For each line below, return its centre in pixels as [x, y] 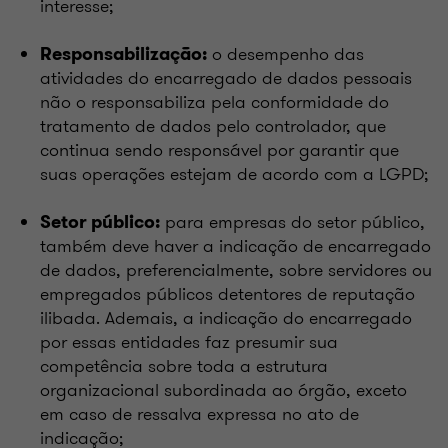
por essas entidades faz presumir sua [189, 341]
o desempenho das [285, 53]
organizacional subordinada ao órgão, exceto [223, 389]
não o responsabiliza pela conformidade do [214, 101]
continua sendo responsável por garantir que [219, 149]
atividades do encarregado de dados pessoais [226, 77]
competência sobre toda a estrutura [184, 365]
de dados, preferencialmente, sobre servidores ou [236, 269]
